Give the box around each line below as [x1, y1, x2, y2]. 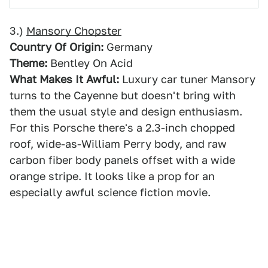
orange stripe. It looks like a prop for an [10, 170, 215, 182]
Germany [103, 41, 153, 53]
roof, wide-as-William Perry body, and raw [10, 138, 227, 150]
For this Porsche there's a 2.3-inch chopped [10, 121, 235, 134]
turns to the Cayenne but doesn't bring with [10, 89, 236, 102]
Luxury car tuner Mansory [119, 73, 255, 86]
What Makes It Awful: [10, 73, 119, 86]
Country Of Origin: [10, 41, 103, 53]
